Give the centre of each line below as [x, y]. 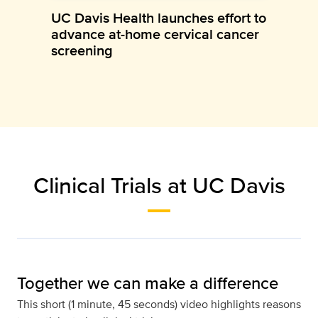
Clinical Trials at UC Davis [159, 185]
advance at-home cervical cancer [155, 34]
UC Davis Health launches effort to [159, 17]
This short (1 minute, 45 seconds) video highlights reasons [159, 304]
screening [82, 50]
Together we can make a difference [148, 283]
